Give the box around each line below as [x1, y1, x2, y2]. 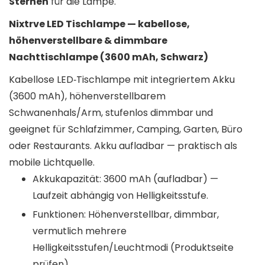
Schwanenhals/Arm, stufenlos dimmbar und [9, 105, 213, 119]
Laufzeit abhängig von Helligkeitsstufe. [33, 188, 208, 202]
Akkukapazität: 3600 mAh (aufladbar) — [33, 172, 218, 186]
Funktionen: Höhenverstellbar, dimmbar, [33, 207, 219, 221]
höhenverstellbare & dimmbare [9, 33, 167, 47]
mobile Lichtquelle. [9, 155, 95, 169]
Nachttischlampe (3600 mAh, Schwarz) [9, 50, 208, 64]
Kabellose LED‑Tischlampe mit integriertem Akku [9, 72, 235, 86]
